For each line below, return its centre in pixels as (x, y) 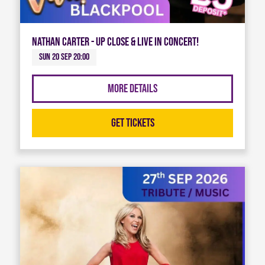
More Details (132, 89)
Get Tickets (132, 123)
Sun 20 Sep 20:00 (64, 57)
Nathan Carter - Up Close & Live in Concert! (115, 42)
